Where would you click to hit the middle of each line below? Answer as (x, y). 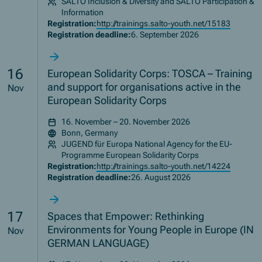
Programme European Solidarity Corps (130, 155)
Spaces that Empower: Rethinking (126, 216)
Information (83, 13)
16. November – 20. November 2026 (126, 122)
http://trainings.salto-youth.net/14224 (164, 166)
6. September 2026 (165, 35)
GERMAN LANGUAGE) (99, 243)
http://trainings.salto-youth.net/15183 (164, 24)
